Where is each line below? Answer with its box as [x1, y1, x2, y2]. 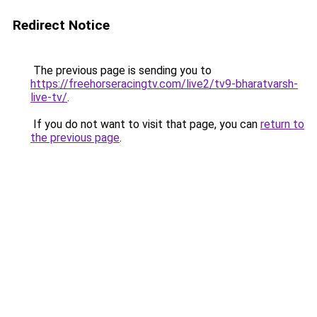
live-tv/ [30, 91, 67, 104]
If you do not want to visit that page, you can [30, 117, 260, 131]
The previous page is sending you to [30, 64, 212, 77]
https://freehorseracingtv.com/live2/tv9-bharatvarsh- [30, 77, 298, 91]
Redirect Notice [13, 17, 110, 33]
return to [260, 117, 304, 131]
